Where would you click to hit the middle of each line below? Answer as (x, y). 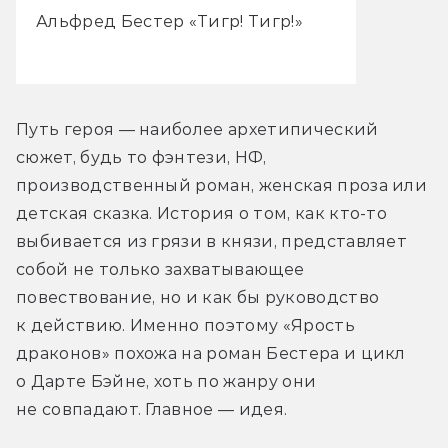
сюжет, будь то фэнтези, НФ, (141, 157)
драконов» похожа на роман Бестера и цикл (211, 353)
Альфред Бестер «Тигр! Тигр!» (169, 21)
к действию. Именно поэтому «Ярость (185, 325)
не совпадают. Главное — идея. (152, 409)
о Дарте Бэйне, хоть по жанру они (166, 381)
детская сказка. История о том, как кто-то (202, 213)
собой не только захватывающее (160, 269)
